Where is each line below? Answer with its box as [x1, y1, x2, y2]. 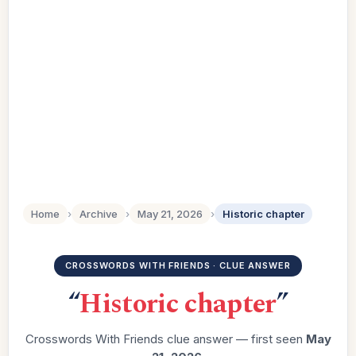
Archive [79, 207, 118, 220]
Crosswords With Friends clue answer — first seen [25, 331, 306, 346]
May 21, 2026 [137, 207, 203, 220]
